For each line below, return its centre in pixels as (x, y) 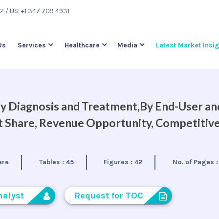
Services (32, 45)
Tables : (52, 162)
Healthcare (82, 45)
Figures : (119, 162)
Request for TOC (109, 196)
